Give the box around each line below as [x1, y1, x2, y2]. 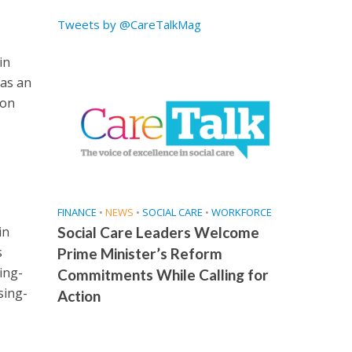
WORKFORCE [211, 205, 272, 220]
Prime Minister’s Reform [57, 244, 222, 263]
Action [57, 287, 101, 306]
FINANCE [57, 205, 97, 220]
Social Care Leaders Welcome [57, 223, 259, 242]
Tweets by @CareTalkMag [57, 16, 201, 32]
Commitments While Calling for [57, 266, 269, 284]
